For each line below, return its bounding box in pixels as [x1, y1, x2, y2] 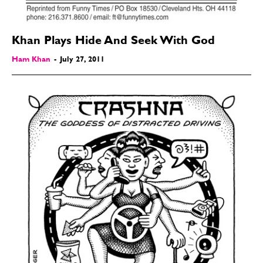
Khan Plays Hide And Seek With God [12, 35, 215, 48]
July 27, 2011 [60, 56, 104, 64]
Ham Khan [12, 56, 50, 64]
